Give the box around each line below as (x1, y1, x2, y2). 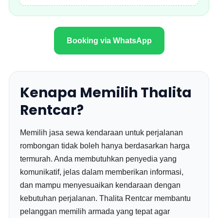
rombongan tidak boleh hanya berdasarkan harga (20, 142, 190, 150)
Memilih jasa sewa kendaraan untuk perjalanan (20, 128, 183, 137)
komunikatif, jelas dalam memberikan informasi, (20, 168, 184, 176)
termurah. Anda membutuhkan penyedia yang (20, 155, 177, 163)
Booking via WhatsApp (66, 36, 152, 45)
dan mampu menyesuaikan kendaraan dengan (20, 181, 181, 189)
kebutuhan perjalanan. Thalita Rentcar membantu (20, 194, 191, 202)
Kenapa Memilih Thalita (20, 83, 192, 102)
